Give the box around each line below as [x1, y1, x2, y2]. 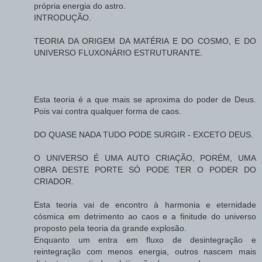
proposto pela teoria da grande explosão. [34, 223, 187, 233]
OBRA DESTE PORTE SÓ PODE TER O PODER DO [34, 165, 256, 175]
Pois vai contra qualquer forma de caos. [34, 106, 181, 116]
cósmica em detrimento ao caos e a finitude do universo [34, 212, 256, 222]
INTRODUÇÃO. [34, 13, 91, 23]
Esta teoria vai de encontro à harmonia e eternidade [34, 200, 256, 210]
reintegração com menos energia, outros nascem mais [34, 247, 256, 257]
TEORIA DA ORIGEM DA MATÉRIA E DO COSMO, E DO [34, 36, 256, 46]
